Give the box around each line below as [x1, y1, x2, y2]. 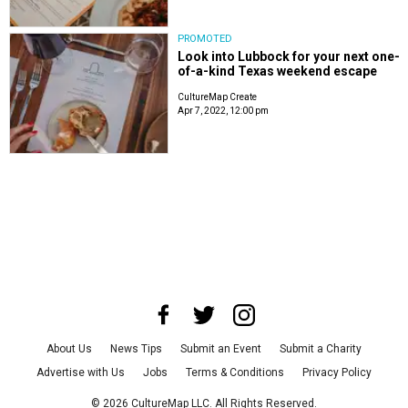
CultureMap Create [178, 91, 258, 102]
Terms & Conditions [186, 366, 284, 380]
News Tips [110, 342, 162, 356]
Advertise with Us [36, 366, 125, 380]
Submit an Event [180, 342, 261, 356]
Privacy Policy [302, 366, 372, 380]
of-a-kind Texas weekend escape [178, 63, 378, 78]
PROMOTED [178, 32, 233, 45]
